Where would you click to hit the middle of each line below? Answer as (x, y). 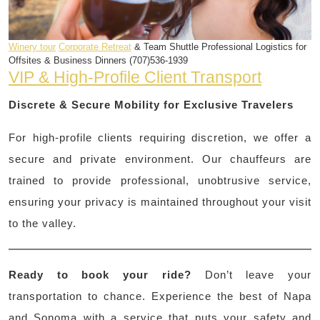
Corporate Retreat (95, 47)
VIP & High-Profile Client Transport (135, 77)
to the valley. (42, 223)
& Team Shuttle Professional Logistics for (219, 47)
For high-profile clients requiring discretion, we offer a (160, 137)
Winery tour (32, 47)
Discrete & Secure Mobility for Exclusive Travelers (151, 105)
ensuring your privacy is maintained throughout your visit (160, 202)
